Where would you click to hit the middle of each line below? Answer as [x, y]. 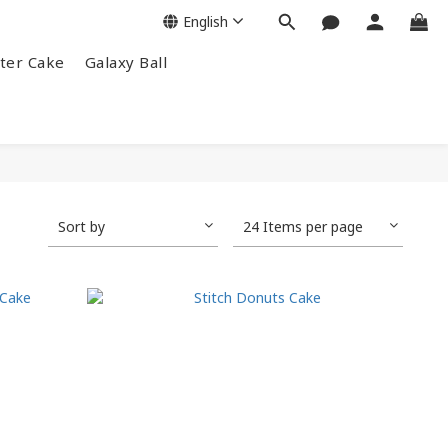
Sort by [81, 226]
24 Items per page [303, 226]
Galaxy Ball [125, 62]
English [205, 21]
